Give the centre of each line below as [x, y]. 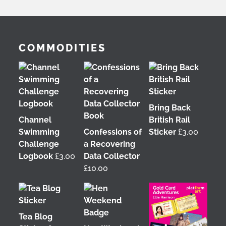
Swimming [39, 132]
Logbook [36, 156]
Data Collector [111, 156]
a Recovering [109, 144]
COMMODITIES [62, 48]
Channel [35, 120]
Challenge [39, 144]
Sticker [163, 132]
